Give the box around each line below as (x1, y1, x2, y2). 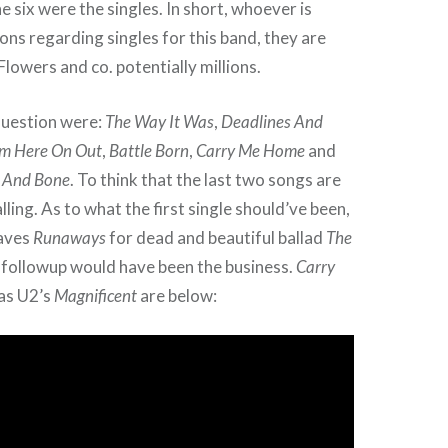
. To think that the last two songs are (70, 168, 342, 190)
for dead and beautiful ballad (106, 226, 327, 248)
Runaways (33, 226, 107, 248)
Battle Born (109, 139, 190, 161)
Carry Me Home (196, 139, 306, 161)
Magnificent (54, 284, 138, 306)
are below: (137, 284, 218, 306)
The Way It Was (105, 110, 215, 132)
